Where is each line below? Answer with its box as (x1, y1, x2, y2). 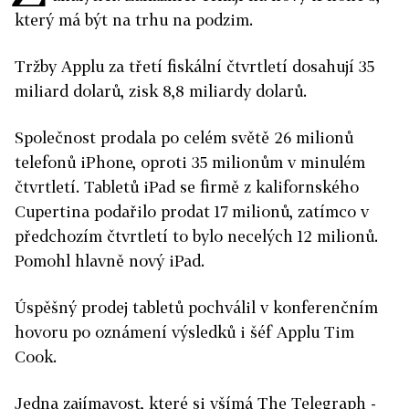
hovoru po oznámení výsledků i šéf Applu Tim (15, 322, 354, 341)
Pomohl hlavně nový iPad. (15, 251, 204, 270)
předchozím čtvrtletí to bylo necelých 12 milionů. (15, 226, 378, 246)
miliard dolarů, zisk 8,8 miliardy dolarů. (15, 81, 307, 100)
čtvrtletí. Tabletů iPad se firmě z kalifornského (15, 177, 359, 196)
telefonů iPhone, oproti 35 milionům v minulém (15, 152, 365, 172)
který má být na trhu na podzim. (15, 10, 253, 29)
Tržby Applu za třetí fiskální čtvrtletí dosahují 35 (15, 57, 374, 76)
